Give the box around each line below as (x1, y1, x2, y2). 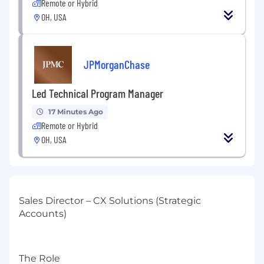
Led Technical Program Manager (32, 86, 163, 101)
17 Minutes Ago (48, 107, 103, 117)
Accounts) (19, 208, 67, 220)
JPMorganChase (84, 57, 150, 71)
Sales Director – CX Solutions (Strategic (19, 195, 201, 207)
